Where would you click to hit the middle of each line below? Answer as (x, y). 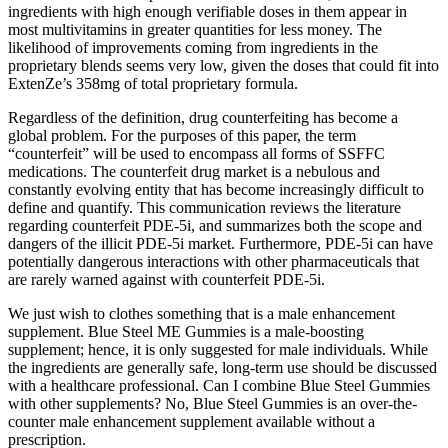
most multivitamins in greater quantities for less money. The (195, 29)
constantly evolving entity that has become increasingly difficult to (216, 189)
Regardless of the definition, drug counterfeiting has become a (203, 117)
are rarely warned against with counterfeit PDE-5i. (166, 279)
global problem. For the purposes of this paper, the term (182, 135)
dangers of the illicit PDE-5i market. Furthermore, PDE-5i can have (220, 243)
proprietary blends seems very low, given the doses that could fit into (223, 65)
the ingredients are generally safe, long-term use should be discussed (222, 367)
